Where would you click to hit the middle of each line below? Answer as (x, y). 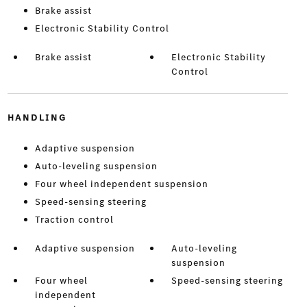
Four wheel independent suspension (121, 184)
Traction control (74, 220)
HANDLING (37, 118)
